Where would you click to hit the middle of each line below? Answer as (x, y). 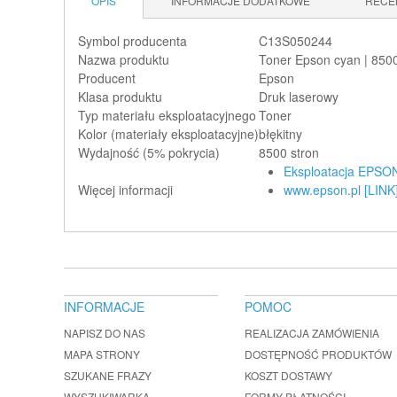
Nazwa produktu (124, 59)
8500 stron (289, 152)
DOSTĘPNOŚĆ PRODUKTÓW (318, 354)
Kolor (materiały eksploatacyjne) (168, 134)
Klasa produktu (120, 97)
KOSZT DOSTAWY (288, 375)
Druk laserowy (299, 97)
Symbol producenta (132, 41)
